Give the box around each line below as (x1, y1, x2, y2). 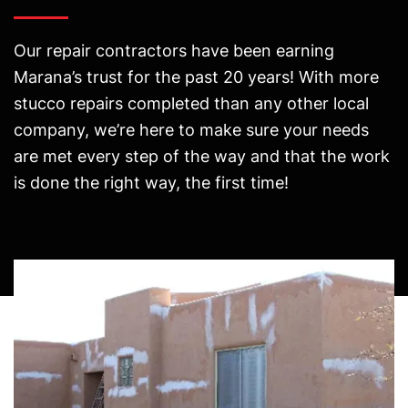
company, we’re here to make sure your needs (14, 119, 369, 139)
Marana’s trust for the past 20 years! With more (14, 66, 379, 87)
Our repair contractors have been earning (14, 40, 334, 60)
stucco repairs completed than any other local (14, 93, 369, 113)
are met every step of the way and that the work (14, 146, 390, 166)
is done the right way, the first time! (14, 172, 289, 192)
